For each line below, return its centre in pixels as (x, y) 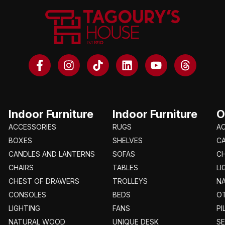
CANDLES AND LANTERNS (51, 154)
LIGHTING (24, 208)
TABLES (125, 167)
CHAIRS (21, 167)
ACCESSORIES (32, 127)
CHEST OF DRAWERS (44, 181)
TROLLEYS (130, 181)
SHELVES (127, 140)
